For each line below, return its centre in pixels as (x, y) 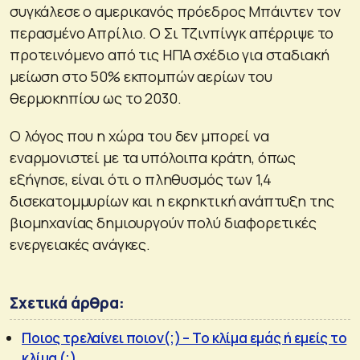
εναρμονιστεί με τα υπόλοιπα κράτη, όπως (153, 157)
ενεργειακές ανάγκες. (80, 244)
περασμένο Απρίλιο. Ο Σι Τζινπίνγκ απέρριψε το (172, 33)
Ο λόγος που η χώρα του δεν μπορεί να (139, 135)
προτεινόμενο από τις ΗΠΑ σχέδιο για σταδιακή (170, 54)
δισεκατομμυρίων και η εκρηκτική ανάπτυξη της (172, 200)
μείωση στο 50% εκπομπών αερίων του (141, 76)
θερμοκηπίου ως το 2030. (96, 98)
